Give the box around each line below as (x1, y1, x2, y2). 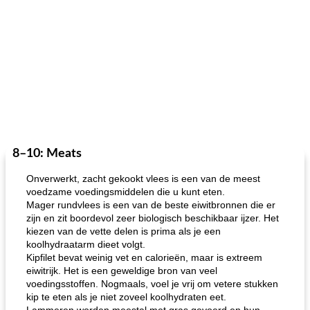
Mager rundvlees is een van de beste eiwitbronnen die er (26, 199, 275, 210)
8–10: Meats (12, 147, 82, 160)
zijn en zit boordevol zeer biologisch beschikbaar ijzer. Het (26, 212, 279, 224)
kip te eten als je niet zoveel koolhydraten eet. (26, 291, 226, 302)
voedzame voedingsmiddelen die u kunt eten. (26, 186, 225, 197)
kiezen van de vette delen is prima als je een (26, 226, 221, 237)
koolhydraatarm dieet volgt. (26, 239, 145, 250)
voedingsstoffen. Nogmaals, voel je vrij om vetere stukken (26, 278, 278, 289)
